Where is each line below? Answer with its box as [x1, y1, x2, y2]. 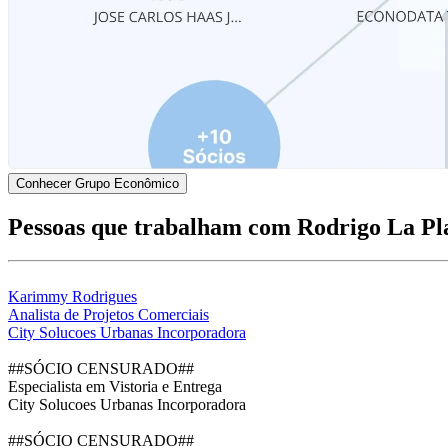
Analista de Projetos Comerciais [8, 306, 209, 324]
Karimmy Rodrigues [8, 288, 137, 306]
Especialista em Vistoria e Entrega [8, 378, 222, 396]
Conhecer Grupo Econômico [16, 175, 179, 191]
